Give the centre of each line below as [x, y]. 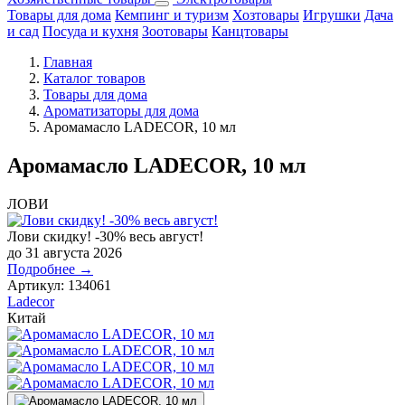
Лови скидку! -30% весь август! [105, 237]
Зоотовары [175, 32]
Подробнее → [50, 269]
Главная [68, 62]
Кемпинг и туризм [172, 15]
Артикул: [36, 286]
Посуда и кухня [90, 32]
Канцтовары [250, 32]
